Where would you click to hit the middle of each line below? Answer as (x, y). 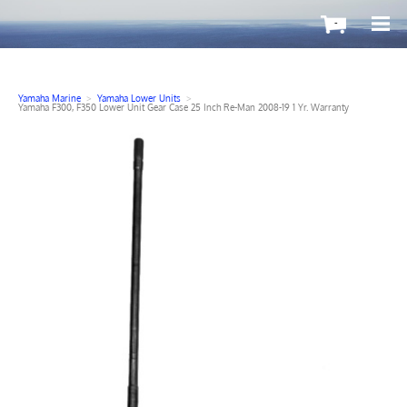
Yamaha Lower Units (139, 98)
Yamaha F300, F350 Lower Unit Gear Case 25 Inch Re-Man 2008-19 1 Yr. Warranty (183, 107)
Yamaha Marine (49, 98)
